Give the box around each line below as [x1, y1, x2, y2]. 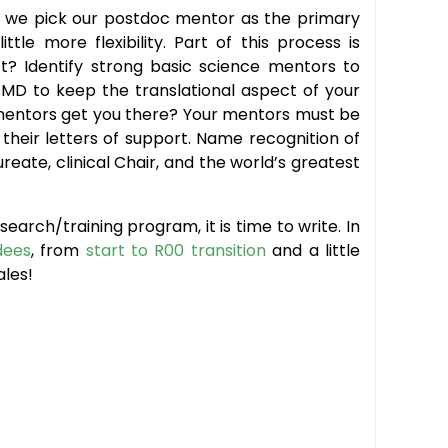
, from [30, 239, 86, 262]
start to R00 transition [85, 239, 266, 262]
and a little [265, 239, 361, 262]
